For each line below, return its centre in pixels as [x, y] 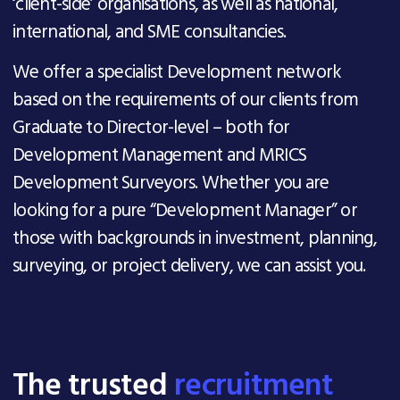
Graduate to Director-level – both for [151, 129]
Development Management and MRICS [159, 156]
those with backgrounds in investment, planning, [195, 239]
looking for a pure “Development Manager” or [185, 212]
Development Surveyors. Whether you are [171, 184]
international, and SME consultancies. [150, 33]
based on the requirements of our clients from [186, 101]
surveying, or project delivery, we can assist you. [189, 267]
